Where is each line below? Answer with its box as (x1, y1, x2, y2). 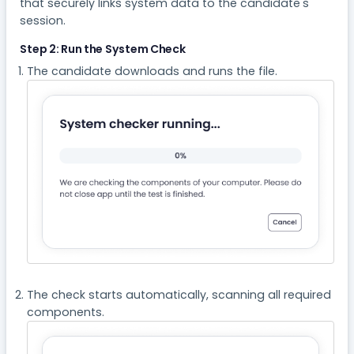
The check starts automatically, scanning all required (26, 286, 331, 303)
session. (20, 12, 66, 28)
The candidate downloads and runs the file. (26, 62, 277, 79)
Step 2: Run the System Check (20, 40, 186, 57)
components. (26, 303, 104, 320)
